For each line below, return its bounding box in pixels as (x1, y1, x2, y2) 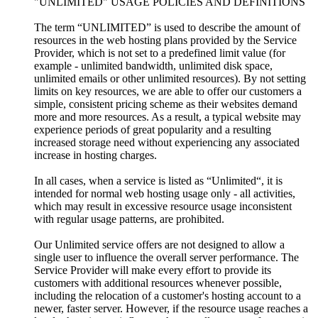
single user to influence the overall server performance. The (34, 251, 299, 263)
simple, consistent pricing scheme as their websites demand (34, 97, 297, 110)
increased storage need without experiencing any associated (34, 136, 300, 148)
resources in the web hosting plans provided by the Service (34, 33, 297, 46)
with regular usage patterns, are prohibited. (34, 212, 224, 225)
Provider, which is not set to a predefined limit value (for (34, 46, 285, 59)
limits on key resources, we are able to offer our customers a (34, 84, 302, 97)
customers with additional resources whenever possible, (34, 276, 282, 289)
